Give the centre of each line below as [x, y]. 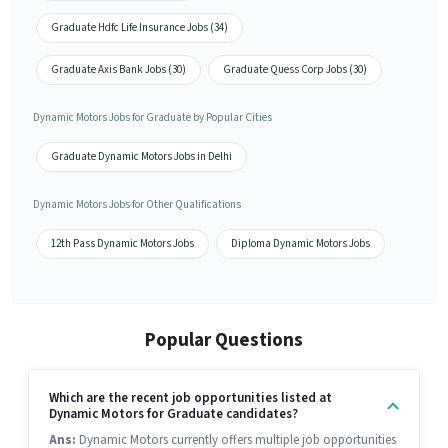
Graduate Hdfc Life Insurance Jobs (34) [139, 28]
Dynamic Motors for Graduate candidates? [173, 414]
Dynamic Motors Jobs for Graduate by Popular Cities [152, 118]
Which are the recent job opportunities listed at [190, 398]
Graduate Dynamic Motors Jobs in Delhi [141, 157]
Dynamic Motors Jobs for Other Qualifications [137, 205]
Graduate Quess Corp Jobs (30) [295, 70]
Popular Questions [224, 341]
